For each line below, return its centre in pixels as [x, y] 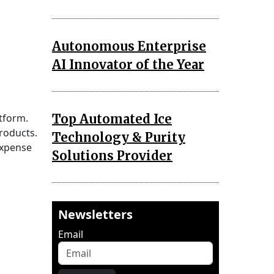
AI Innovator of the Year [128, 64]
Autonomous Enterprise [129, 46]
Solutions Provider [112, 155]
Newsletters [95, 214]
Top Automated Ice [112, 119]
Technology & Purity [119, 137]
